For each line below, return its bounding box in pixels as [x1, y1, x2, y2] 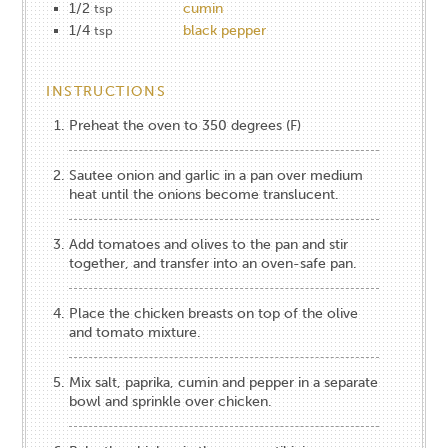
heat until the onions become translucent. [69, 185, 340, 203]
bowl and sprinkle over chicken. [69, 392, 273, 410]
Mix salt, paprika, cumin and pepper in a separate [69, 373, 379, 391]
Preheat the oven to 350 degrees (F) [69, 116, 302, 134]
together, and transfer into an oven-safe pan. [69, 254, 358, 272]
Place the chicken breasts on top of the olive [69, 304, 359, 322]
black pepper [183, 21, 267, 39]
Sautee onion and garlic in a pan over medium [69, 166, 364, 184]
